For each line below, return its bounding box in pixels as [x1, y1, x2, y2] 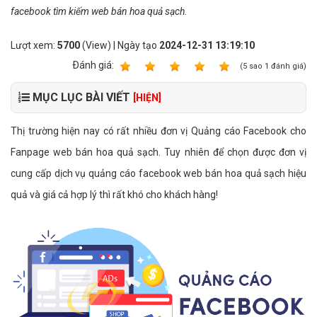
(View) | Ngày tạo [80, 40, 159, 51]
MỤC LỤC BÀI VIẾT [30, 91, 133, 104]
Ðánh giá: [72, 59, 116, 71]
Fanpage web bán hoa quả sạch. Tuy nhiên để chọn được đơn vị [11, 146, 306, 158]
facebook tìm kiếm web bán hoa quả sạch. [11, 6, 188, 17]
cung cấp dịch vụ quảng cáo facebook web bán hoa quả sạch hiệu [11, 168, 306, 179]
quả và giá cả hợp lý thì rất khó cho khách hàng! [11, 189, 218, 200]
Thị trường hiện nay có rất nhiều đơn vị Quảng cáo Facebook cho [11, 125, 306, 137]
